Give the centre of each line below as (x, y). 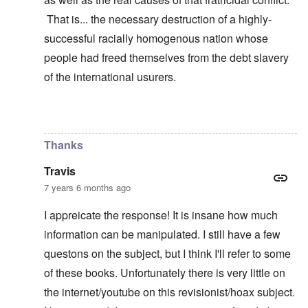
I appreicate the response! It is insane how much (161, 215)
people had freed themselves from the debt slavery (166, 58)
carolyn (168, 120)
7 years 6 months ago (87, 188)
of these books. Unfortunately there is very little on (165, 273)
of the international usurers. (110, 77)
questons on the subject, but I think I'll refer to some (167, 254)
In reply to (68, 120)
